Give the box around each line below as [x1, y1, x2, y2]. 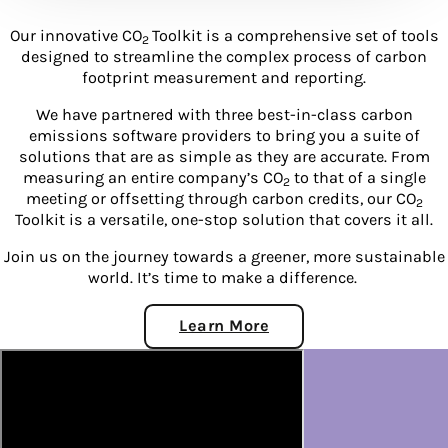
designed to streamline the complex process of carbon [21, 46, 427, 66]
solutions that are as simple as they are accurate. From [18, 146, 430, 166]
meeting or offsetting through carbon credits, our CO [25, 188, 416, 208]
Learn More [179, 316, 269, 336]
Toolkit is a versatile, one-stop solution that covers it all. [15, 209, 433, 229]
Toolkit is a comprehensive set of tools [151, 25, 439, 45]
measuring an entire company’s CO [22, 167, 283, 187]
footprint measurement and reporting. [82, 67, 366, 87]
